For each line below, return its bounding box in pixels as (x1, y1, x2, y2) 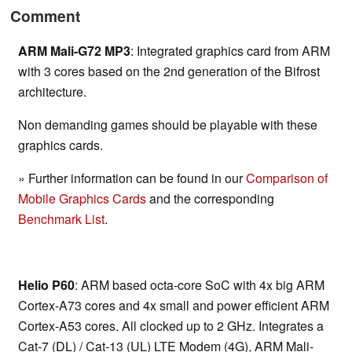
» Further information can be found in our (18, 169, 246, 188)
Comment (10, 5, 80, 27)
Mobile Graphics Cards (18, 189, 146, 208)
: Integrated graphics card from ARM (130, 42, 330, 60)
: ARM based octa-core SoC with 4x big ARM (75, 276, 324, 295)
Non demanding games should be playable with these (18, 115, 317, 134)
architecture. (18, 82, 86, 101)
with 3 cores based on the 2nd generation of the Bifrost (18, 62, 320, 81)
